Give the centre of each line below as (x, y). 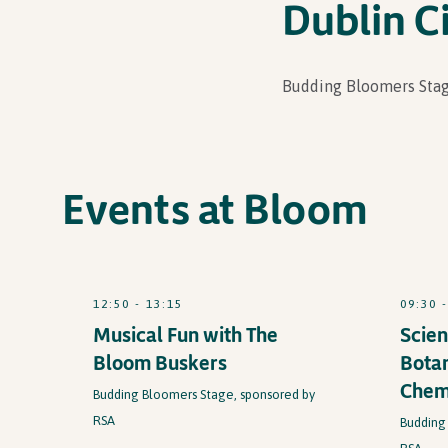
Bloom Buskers (160, 362)
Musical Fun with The (185, 334)
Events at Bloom (215, 208)
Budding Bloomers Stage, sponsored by (204, 394)
